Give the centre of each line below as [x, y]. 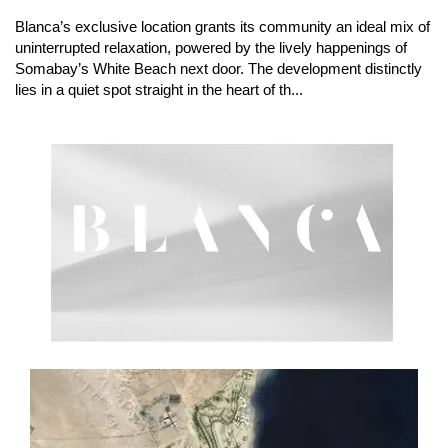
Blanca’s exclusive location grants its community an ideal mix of [222, 27]
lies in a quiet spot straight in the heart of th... [159, 90]
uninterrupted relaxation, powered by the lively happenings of [211, 48]
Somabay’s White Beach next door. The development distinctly [218, 69]
